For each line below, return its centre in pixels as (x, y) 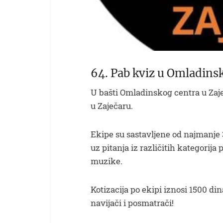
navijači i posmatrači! (132, 203)
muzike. (107, 161)
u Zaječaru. (112, 106)
